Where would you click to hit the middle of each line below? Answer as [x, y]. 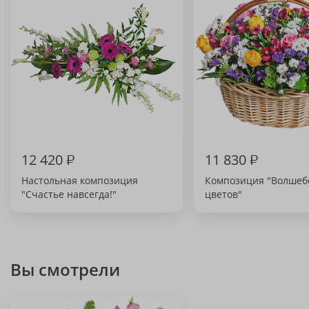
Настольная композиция [80, 180]
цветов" [223, 194]
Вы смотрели [65, 269]
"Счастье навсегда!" [69, 194]
